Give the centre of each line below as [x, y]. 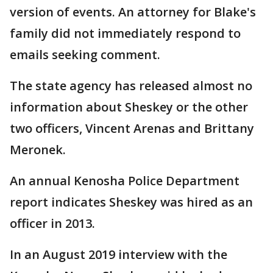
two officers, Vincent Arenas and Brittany [132, 128]
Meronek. [38, 149]
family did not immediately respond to [125, 33]
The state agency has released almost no [131, 85]
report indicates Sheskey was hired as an [131, 202]
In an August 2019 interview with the [119, 254]
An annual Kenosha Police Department [125, 180]
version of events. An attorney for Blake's [133, 12]
